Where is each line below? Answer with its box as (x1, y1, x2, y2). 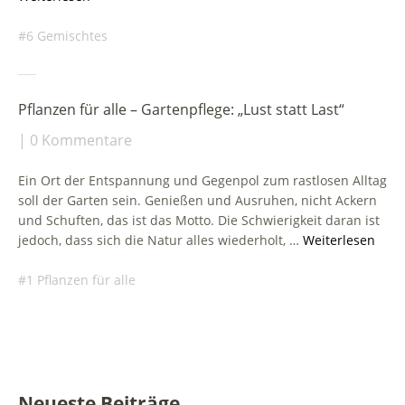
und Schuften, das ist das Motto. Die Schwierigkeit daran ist (18, 211, 380, 229)
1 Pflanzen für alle (26, 270, 136, 288)
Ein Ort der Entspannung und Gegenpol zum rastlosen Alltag (18, 171, 387, 189)
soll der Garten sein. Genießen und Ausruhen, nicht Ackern (18, 191, 377, 209)
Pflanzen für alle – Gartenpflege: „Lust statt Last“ (18, 99, 344, 119)
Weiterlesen (303, 231, 375, 249)
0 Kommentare (30, 129, 132, 150)
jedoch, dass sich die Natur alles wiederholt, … (18, 231, 303, 249)
